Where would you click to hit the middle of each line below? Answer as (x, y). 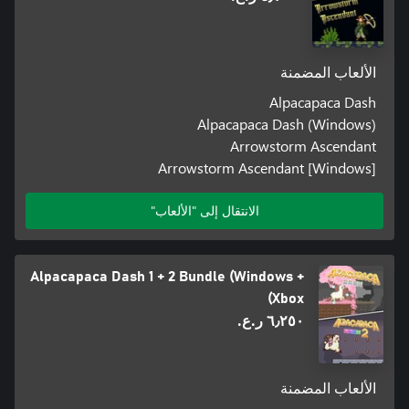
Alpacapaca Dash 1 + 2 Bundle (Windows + (168, 277)
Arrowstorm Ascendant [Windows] (267, 167)
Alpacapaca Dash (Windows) (287, 123)
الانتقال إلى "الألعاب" (204, 211)
